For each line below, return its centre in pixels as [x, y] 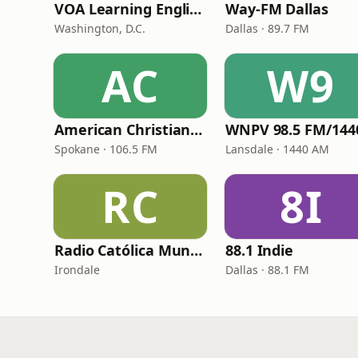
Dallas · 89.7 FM [267, 28]
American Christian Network [197, 129]
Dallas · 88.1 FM [267, 270]
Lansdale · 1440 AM [277, 149]
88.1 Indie [260, 250]
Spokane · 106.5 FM [106, 149]
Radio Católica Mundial [197, 250]
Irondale [77, 270]
